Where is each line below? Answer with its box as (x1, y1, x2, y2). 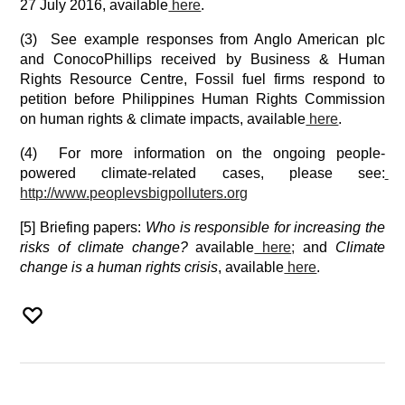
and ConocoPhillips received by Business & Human (20, 52, 385, 67)
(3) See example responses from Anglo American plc (20, 32, 385, 47)
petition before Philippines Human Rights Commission (20, 91, 385, 107)
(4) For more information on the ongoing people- (20, 146, 385, 161)
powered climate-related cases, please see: (20, 165, 385, 181)
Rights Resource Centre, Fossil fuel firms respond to (20, 71, 385, 87)
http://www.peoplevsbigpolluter (20, 185, 217, 201)
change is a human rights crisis (20, 259, 219, 275)
